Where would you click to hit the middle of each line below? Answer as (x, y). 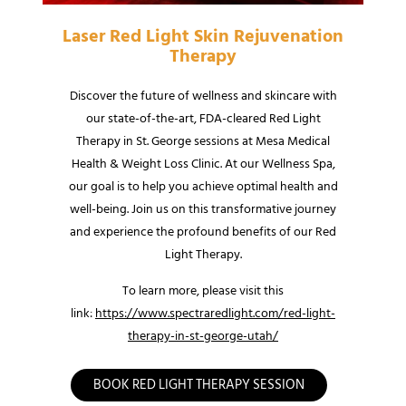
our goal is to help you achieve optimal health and (203, 187)
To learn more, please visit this (203, 290)
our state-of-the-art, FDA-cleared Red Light (203, 119)
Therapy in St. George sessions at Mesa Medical (203, 141)
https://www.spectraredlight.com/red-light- (215, 313)
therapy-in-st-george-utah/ (203, 335)
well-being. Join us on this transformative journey (203, 209)
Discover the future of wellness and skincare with (203, 96)
